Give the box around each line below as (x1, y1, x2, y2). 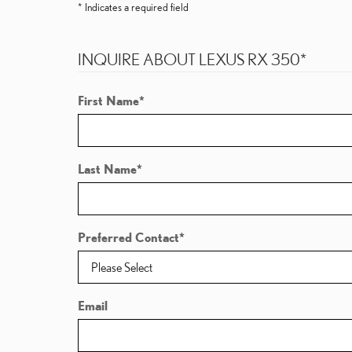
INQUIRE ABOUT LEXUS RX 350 (78, 50, 300, 68)
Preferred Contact (78, 230, 179, 244)
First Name (78, 93, 139, 108)
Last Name (78, 162, 137, 176)
